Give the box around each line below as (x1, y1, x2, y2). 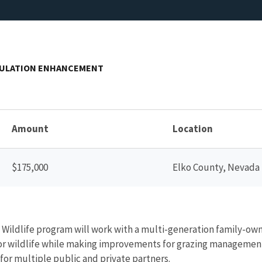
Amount (12, 122, 49, 135)
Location (173, 122, 213, 135)
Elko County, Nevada (173, 160, 260, 174)
